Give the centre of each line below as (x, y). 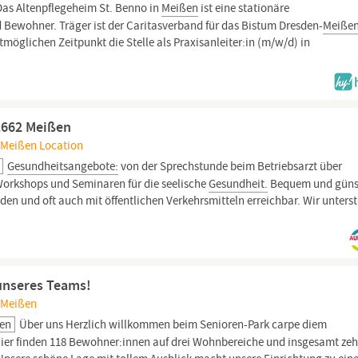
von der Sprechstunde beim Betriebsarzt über (231, 166)
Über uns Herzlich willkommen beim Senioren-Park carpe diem (172, 324)
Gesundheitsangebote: (63, 166)
